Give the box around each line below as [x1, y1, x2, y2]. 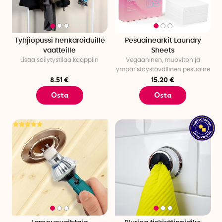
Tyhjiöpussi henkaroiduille [14, 37, 105, 45]
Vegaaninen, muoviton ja [125, 57, 200, 63]
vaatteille [43, 47, 76, 55]
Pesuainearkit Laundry [124, 37, 201, 45]
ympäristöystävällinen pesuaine [115, 66, 210, 73]
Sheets [151, 47, 175, 55]
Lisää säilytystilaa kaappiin [20, 57, 99, 63]
